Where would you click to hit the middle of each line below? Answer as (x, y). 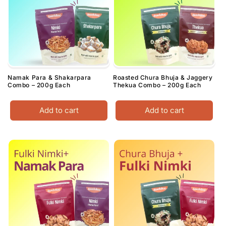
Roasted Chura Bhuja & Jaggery (163, 78)
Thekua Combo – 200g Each (157, 85)
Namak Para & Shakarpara (49, 78)
